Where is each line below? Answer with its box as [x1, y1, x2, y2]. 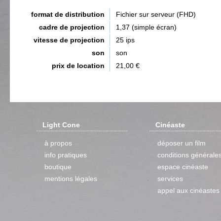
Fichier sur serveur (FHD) [116, 10, 196, 18]
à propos [44, 139, 72, 147]
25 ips [116, 36, 135, 44]
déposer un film [157, 139, 206, 147]
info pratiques [44, 151, 87, 159]
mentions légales [44, 175, 97, 183]
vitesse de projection [34, 36, 105, 44]
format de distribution [31, 10, 105, 18]
